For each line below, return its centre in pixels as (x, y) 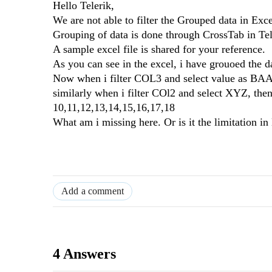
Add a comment (93, 191)
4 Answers (84, 253)
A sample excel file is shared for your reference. (159, 49)
